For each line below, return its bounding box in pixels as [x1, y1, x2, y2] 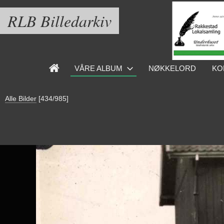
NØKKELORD [148, 64, 196, 72]
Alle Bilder [5, 94, 36, 102]
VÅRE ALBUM [74, 64, 122, 72]
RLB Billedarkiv [7, 10, 111, 31]
